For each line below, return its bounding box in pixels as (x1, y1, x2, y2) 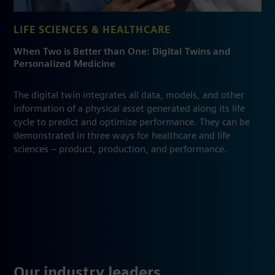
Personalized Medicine (14, 60, 115, 69)
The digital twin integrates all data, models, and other (14, 91, 244, 100)
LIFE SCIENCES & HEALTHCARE (14, 26, 171, 35)
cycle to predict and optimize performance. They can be (14, 118, 250, 127)
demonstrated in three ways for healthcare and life (14, 131, 230, 141)
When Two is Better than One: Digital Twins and (14, 47, 231, 56)
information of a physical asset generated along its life (14, 104, 245, 114)
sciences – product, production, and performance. (14, 145, 227, 154)
